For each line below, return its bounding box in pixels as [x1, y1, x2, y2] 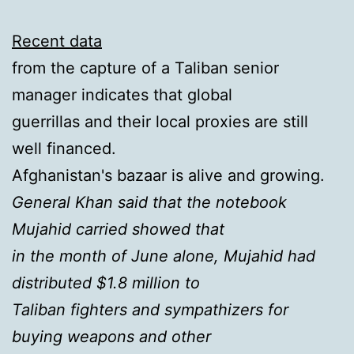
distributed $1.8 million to [12, 273, 200, 292]
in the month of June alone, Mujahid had [12, 246, 315, 265]
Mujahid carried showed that [12, 219, 224, 239]
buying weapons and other [12, 326, 211, 346]
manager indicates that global [12, 85, 232, 104]
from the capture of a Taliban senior [12, 58, 279, 77]
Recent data [12, 31, 102, 51]
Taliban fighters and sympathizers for [12, 299, 288, 319]
